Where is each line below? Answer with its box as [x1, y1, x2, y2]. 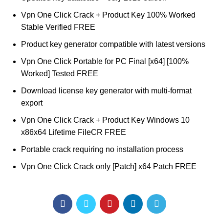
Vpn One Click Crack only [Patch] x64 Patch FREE [21, 162, 197, 171]
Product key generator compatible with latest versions [21, 40, 206, 48]
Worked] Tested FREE [21, 69, 99, 78]
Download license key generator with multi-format [21, 87, 192, 95]
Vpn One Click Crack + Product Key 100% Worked [21, 11, 196, 19]
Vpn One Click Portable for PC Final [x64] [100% [21, 57, 189, 66]
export [21, 99, 43, 107]
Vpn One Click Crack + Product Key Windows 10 [21, 116, 190, 124]
